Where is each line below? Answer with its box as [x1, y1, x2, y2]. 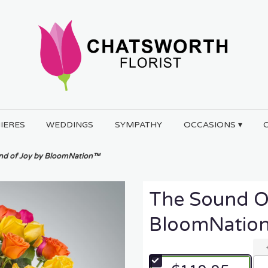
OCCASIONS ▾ [183, 119, 242, 130]
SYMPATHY [115, 119, 162, 130]
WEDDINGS [46, 119, 94, 130]
